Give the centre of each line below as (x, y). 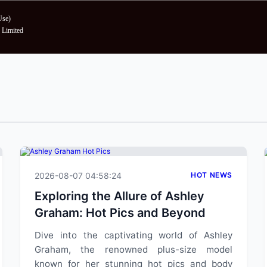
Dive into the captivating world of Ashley (133, 235)
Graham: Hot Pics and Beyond (120, 213)
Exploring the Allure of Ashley (119, 196)
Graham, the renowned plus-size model (133, 249)
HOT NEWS (212, 175)
